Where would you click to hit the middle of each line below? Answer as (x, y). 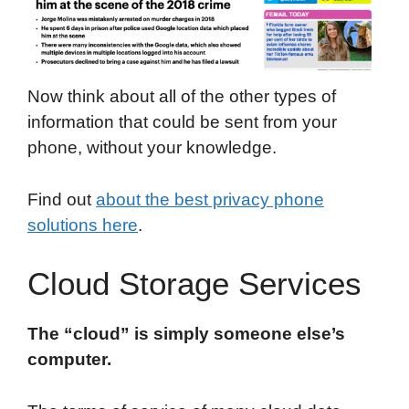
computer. (69, 359)
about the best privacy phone (210, 199)
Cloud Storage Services (194, 283)
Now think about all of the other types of (182, 97)
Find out (62, 199)
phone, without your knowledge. (152, 148)
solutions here (83, 225)
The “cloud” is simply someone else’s (186, 333)
